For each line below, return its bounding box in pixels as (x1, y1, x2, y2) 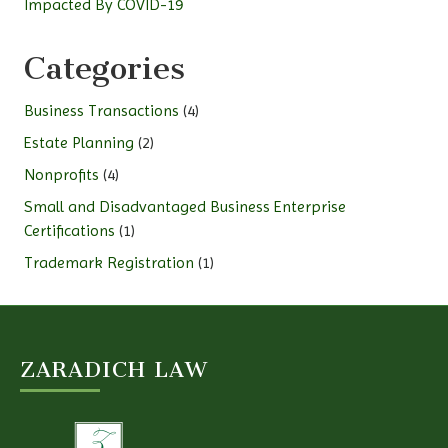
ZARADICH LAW (20, 357, 208, 383)
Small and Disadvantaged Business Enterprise (24, 197, 346, 217)
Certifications (24, 221, 115, 241)
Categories (24, 49, 185, 88)
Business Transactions (24, 101, 179, 121)
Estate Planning (24, 133, 134, 153)
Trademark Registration (24, 253, 194, 273)
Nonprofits (24, 165, 99, 185)
